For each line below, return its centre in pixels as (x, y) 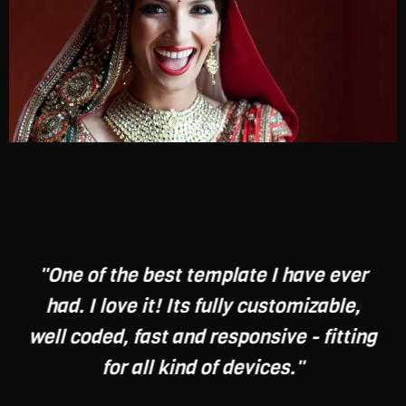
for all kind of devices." (203, 368)
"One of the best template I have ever (203, 275)
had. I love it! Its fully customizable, (203, 306)
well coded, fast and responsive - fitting (203, 337)
